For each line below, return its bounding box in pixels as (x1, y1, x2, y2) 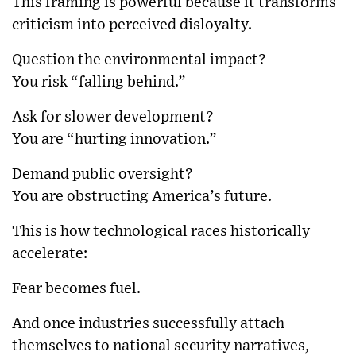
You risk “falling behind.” (12, 74, 186, 90)
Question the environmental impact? (12, 52, 266, 68)
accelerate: (12, 246, 87, 261)
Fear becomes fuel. (12, 281, 141, 296)
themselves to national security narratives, (12, 338, 309, 354)
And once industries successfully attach (12, 315, 284, 331)
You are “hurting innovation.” (12, 131, 217, 147)
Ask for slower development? (12, 109, 214, 125)
